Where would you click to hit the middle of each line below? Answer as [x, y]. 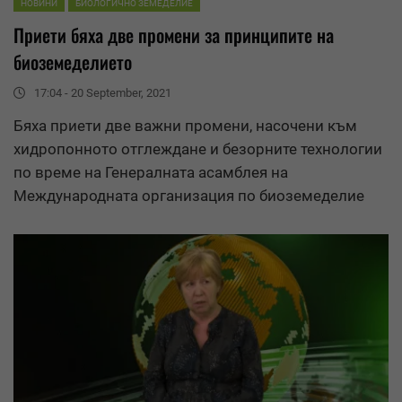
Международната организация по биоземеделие [189, 195]
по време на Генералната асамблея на [151, 172]
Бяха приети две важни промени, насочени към [185, 125]
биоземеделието [73, 61]
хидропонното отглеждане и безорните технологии [198, 149]
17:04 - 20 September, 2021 [103, 92]
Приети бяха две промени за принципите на [174, 35]
